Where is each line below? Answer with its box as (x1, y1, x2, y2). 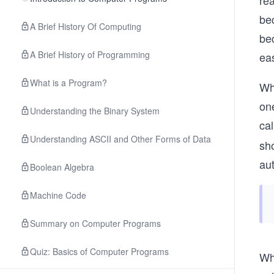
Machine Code (30, 189, 86, 201)
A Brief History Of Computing (30, 20, 141, 32)
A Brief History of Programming (30, 48, 150, 61)
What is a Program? (30, 76, 107, 89)
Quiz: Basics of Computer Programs (30, 245, 169, 257)
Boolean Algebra (30, 161, 94, 173)
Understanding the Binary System (30, 105, 160, 117)
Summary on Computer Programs (30, 217, 161, 229)
